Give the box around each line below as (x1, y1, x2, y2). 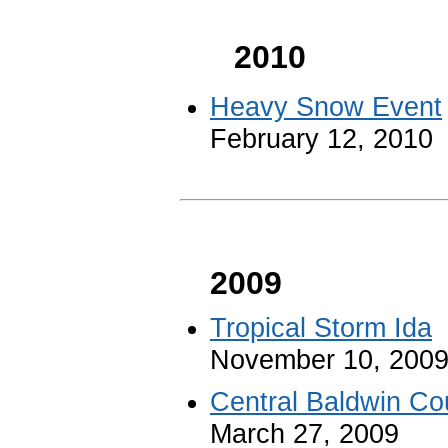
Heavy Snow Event (210, 91, 442, 122)
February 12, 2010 (210, 123, 433, 154)
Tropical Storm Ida (210, 311, 432, 343)
